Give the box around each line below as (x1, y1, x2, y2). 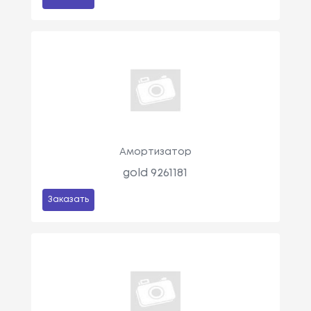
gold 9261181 (123, 167, 188, 178)
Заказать (47, 195, 89, 203)
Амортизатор (119, 147, 192, 156)
